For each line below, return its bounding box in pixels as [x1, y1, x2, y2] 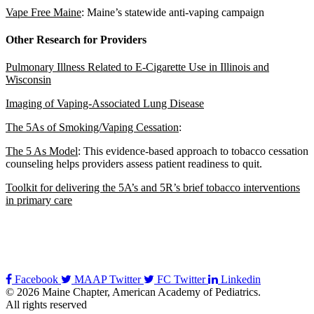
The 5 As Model [6, 145, 78, 158]
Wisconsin [6, 74, 51, 86]
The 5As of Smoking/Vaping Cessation [6, 121, 179, 134]
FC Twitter [154, 273, 208, 286]
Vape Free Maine [6, 6, 81, 18]
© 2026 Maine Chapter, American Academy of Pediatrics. [6, 286, 261, 299]
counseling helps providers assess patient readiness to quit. [6, 158, 262, 170]
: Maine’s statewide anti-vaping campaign [81, 6, 264, 18]
